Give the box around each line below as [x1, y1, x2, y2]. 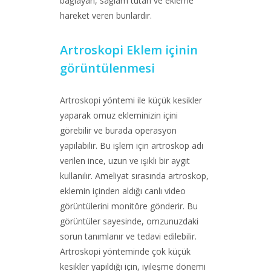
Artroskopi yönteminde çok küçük [60, 246, 191, 257]
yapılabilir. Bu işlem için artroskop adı [60, 140, 203, 151]
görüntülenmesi [60, 60, 155, 76]
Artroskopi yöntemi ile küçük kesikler [60, 94, 202, 106]
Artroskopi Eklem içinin [60, 42, 198, 58]
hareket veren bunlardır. [60, 10, 152, 21]
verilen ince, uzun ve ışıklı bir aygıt [60, 155, 190, 166]
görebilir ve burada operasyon [60, 125, 177, 136]
